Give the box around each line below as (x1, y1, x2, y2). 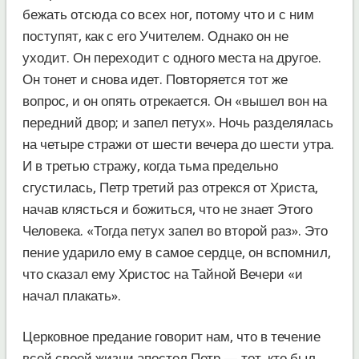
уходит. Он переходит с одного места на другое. (22, 49, 321, 66)
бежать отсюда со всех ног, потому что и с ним (22, 6, 314, 22)
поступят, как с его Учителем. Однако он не (22, 27, 288, 44)
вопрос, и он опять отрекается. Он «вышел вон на (22, 92, 327, 109)
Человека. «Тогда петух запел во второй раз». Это (22, 222, 328, 239)
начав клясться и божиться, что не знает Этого (22, 200, 313, 217)
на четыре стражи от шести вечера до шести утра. (22, 135, 334, 152)
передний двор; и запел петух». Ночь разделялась (22, 114, 333, 131)
